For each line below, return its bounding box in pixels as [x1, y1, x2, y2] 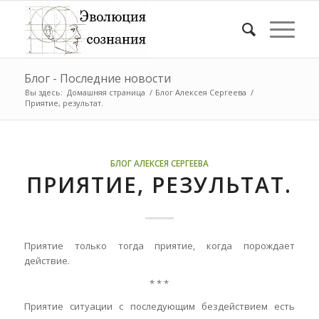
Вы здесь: [24, 87, 63, 98]
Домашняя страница [66, 87, 145, 98]
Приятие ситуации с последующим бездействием [23, 300, 275, 313]
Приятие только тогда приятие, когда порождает [23, 239, 296, 253]
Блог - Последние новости [23, 70, 171, 86]
